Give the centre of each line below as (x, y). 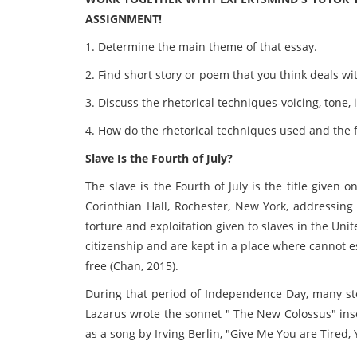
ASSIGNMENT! (124, 19)
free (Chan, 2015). (132, 266)
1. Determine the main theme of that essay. (201, 47)
